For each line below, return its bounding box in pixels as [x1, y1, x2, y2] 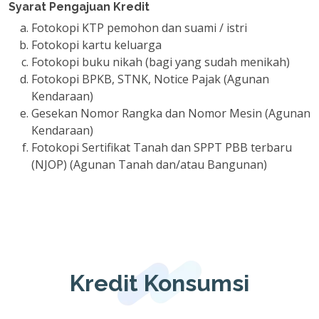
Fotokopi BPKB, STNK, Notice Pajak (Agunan [31, 71, 269, 87]
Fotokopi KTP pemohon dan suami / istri [31, 20, 247, 36]
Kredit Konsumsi [70, 270, 249, 296]
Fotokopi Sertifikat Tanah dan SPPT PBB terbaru [31, 140, 292, 155]
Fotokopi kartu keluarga [31, 37, 162, 53]
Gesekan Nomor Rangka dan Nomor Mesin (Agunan [31, 105, 310, 121]
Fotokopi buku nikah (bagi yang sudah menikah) [31, 54, 290, 70]
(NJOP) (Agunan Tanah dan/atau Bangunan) [31, 157, 267, 172]
